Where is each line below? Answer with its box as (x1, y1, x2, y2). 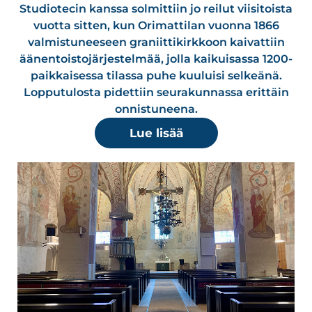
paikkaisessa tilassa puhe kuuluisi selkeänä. (30, 68, 282, 82)
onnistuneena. (114, 102, 198, 116)
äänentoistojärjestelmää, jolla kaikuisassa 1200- (19, 52, 292, 65)
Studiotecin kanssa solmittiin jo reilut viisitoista (19, 1, 292, 15)
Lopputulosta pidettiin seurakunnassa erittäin (23, 85, 289, 99)
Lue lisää (129, 125, 183, 140)
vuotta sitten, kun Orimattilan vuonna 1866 (33, 18, 279, 32)
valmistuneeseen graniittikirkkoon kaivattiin (27, 35, 285, 49)
